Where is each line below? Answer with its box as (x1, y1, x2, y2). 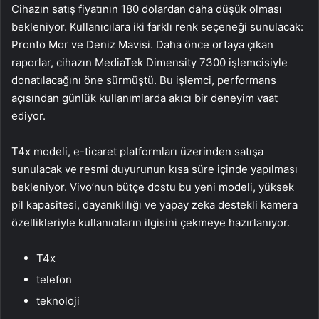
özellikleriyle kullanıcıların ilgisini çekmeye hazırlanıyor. (11, 215, 290, 229)
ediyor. (11, 108, 46, 122)
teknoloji (36, 293, 80, 308)
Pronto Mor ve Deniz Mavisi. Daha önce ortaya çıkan (11, 37, 273, 51)
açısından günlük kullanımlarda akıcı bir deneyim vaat (11, 90, 278, 105)
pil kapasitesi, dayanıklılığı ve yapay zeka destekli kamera (11, 197, 298, 211)
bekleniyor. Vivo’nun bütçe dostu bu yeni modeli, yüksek (11, 179, 294, 194)
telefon (36, 272, 72, 286)
